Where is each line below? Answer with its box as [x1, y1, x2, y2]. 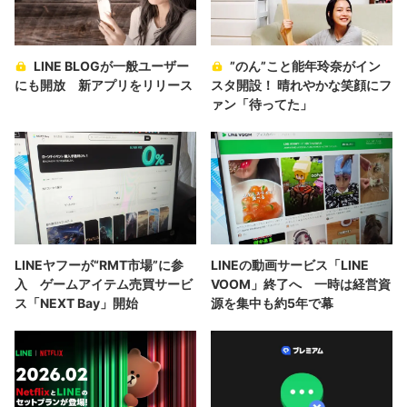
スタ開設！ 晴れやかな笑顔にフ [211, 76, 392, 93]
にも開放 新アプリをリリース [15, 76, 193, 93]
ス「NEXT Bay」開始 [15, 294, 138, 311]
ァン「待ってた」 [211, 95, 313, 112]
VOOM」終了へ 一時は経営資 [211, 275, 391, 292]
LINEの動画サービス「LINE [211, 256, 369, 273]
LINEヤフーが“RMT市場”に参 [15, 256, 184, 273]
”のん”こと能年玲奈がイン [230, 57, 381, 74]
